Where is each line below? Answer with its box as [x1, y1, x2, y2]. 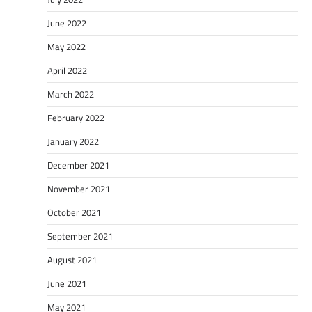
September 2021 [47, 228, 113, 243]
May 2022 [47, 39, 86, 54]
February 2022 [47, 110, 104, 125]
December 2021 [47, 157, 109, 172]
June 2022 [47, 15, 86, 30]
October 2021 [47, 205, 101, 219]
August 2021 [47, 252, 97, 267]
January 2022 [47, 134, 99, 148]
